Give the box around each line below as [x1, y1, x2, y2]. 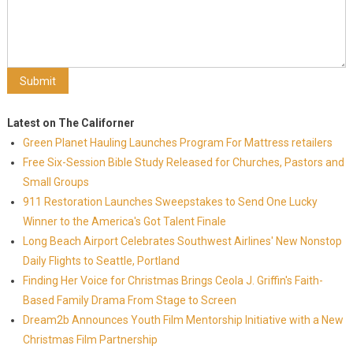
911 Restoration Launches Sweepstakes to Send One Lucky [22, 195, 318, 208]
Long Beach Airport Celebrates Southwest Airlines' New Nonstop [22, 235, 342, 247]
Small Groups [22, 176, 89, 188]
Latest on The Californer [6, 117, 135, 129]
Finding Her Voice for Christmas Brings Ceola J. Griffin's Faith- [22, 274, 323, 287]
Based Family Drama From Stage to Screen [22, 294, 236, 307]
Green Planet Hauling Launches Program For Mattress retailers [22, 136, 333, 149]
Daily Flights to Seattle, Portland [22, 255, 180, 267]
